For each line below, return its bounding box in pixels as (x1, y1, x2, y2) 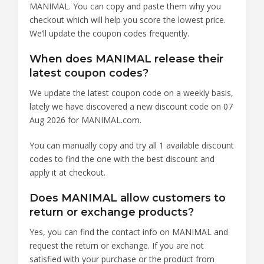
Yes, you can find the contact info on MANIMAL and (29, 226, 228, 237)
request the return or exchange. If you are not (29, 239, 204, 251)
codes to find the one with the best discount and (29, 153, 214, 164)
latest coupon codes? (29, 66, 148, 79)
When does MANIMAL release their (29, 52, 223, 65)
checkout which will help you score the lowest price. (29, 14, 226, 25)
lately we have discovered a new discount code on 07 (29, 100, 233, 112)
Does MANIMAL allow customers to (29, 191, 226, 204)
